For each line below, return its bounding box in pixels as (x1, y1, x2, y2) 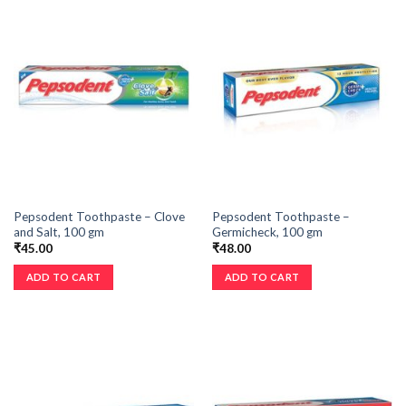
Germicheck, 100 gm (211, 225, 323, 240)
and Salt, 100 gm (13, 225, 104, 240)
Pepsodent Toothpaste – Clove (13, 209, 185, 225)
